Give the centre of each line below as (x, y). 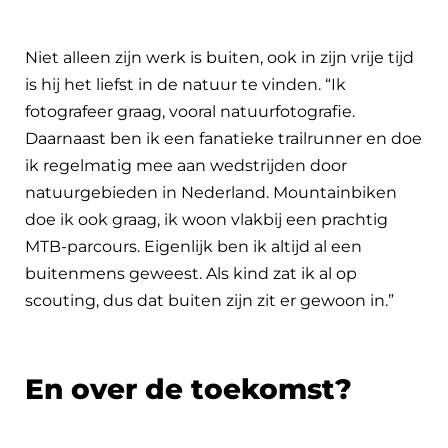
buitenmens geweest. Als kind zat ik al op (191, 273)
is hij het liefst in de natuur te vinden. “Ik (185, 84)
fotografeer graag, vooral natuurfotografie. (190, 111)
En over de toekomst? (188, 388)
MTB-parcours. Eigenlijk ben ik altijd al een (193, 246)
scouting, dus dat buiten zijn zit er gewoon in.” (209, 300)
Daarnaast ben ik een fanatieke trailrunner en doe (223, 138)
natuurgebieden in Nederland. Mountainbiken (211, 192)
